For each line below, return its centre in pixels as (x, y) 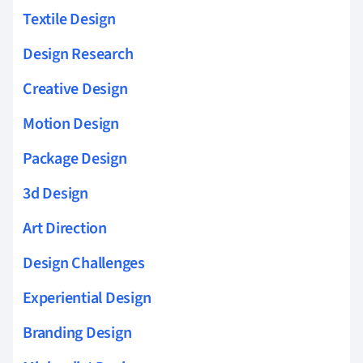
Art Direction (65, 228)
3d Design (56, 193)
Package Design (75, 158)
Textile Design (69, 19)
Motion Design (71, 124)
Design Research (78, 54)
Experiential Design (87, 298)
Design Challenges (84, 263)
